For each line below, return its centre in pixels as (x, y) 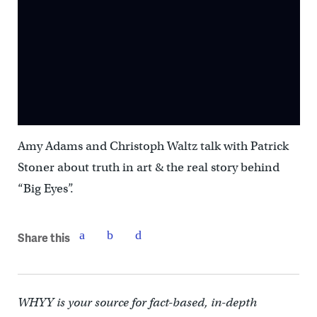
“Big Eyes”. (45, 189)
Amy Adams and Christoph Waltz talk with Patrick (153, 146)
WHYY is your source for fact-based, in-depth (137, 303)
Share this (44, 237)
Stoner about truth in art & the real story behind (148, 168)
